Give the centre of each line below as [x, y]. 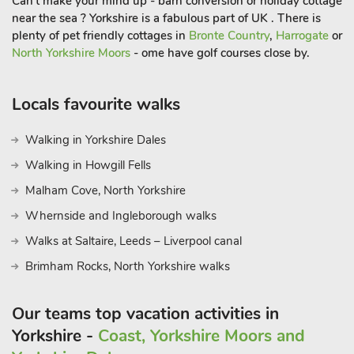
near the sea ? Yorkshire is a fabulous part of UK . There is [166, 18]
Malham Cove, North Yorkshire [105, 190]
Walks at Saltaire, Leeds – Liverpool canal [134, 241]
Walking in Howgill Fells [88, 165]
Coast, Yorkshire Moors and [201, 336]
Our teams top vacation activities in [145, 314]
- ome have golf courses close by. [220, 53]
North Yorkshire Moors [71, 53]
